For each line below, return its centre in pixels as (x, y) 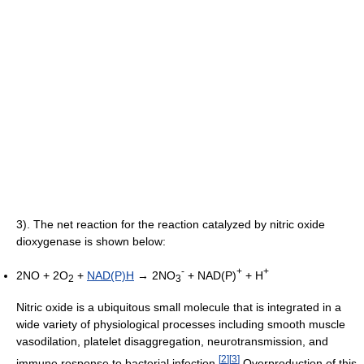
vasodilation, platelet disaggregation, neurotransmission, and (172, 342)
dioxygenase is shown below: (91, 241)
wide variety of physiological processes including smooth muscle (181, 325)
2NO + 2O (42, 275)
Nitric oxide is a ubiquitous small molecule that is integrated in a (179, 308)
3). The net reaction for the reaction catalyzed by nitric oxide (171, 224)
